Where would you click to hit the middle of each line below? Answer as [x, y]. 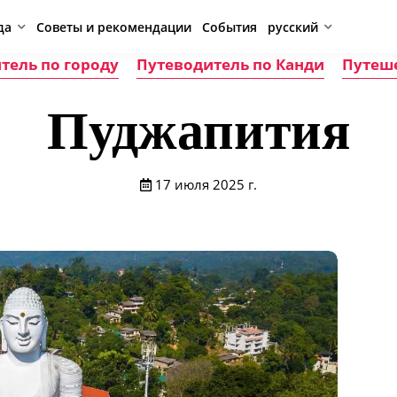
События [230, 27]
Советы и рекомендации [114, 27]
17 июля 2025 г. [206, 184]
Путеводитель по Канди [230, 64]
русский [293, 27]
